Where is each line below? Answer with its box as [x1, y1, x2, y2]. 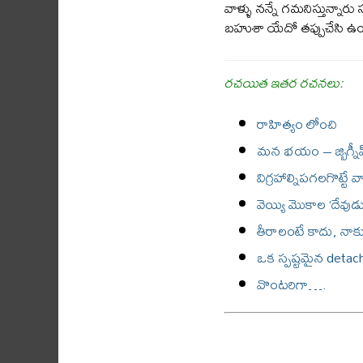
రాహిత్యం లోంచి [257, 110, 337, 137]
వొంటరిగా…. [257, 271, 327, 297]
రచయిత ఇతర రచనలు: [224, 69, 344, 96]
